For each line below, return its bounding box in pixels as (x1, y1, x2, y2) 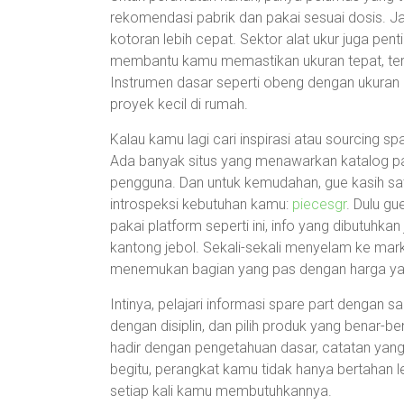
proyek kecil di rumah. (110, 96, 248, 113)
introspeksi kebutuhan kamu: (110, 196, 292, 213)
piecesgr (292, 196, 346, 213)
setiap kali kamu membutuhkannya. (110, 382, 332, 399)
